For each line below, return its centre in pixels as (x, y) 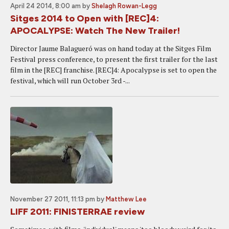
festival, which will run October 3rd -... (70, 81)
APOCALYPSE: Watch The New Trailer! (95, 31)
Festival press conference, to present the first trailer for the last (114, 59)
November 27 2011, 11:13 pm (53, 199)
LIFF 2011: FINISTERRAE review (77, 212)
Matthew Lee (126, 199)
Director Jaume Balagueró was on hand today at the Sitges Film (111, 48)
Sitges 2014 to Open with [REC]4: (85, 18)
